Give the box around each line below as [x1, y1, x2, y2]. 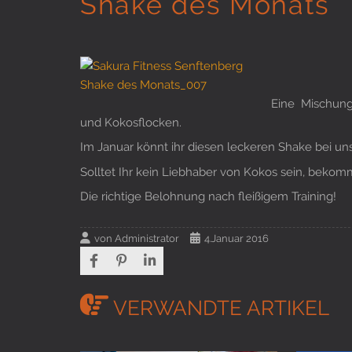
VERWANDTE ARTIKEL [108, 295, 329, 320]
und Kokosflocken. [80, 115, 181, 129]
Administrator [115, 233, 179, 245]
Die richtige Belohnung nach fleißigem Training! [80, 189, 336, 203]
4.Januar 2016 [204, 233, 269, 245]
